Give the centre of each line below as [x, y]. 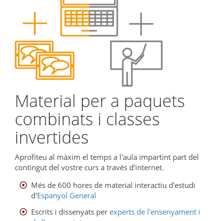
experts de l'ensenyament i [155, 211]
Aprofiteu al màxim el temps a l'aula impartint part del [107, 157]
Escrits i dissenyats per [70, 211]
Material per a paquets [100, 101]
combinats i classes [87, 119]
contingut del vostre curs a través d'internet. [89, 167]
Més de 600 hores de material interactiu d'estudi [113, 185]
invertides [52, 137]
